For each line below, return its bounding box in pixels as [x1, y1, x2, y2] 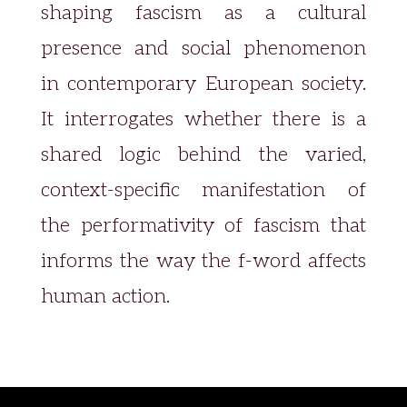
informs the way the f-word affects [40, 249, 367, 273]
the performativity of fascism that [40, 213, 367, 237]
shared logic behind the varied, [40, 143, 367, 166]
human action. [40, 284, 170, 308]
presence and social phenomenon [40, 36, 367, 60]
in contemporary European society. [40, 72, 367, 95]
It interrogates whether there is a [40, 107, 367, 131]
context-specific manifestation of [40, 178, 367, 202]
